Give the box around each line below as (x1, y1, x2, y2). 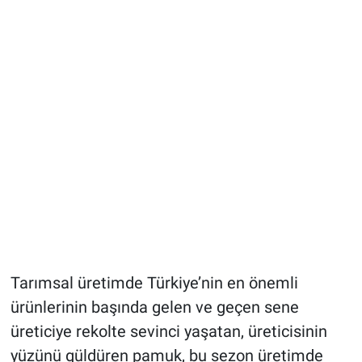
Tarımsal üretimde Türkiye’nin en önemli (10, 273, 298, 293)
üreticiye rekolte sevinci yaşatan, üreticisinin (10, 322, 327, 342)
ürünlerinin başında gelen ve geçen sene (10, 297, 299, 318)
